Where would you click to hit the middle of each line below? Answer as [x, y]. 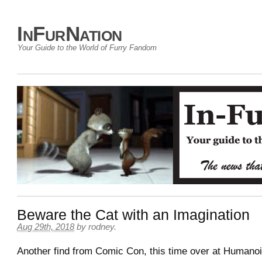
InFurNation [70, 34]
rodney [101, 227]
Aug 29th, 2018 [46, 227]
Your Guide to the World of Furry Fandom [87, 48]
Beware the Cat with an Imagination [133, 215]
